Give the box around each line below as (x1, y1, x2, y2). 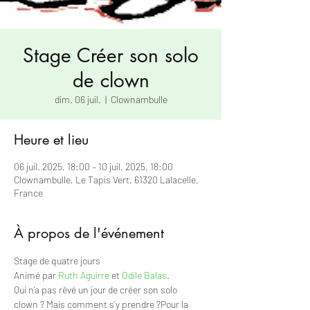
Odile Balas (122, 269, 167, 281)
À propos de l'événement (14, 224, 164, 242)
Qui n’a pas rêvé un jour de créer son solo (14, 284, 179, 295)
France (14, 187, 43, 199)
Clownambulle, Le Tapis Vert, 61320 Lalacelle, (14, 174, 199, 185)
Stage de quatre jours (14, 255, 100, 266)
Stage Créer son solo (23, 43, 199, 68)
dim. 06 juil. (54, 93, 101, 105)
